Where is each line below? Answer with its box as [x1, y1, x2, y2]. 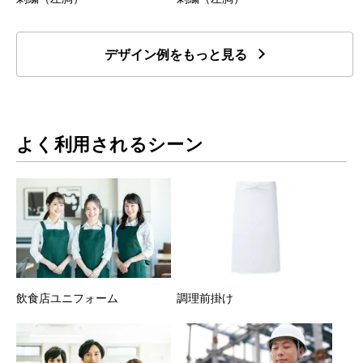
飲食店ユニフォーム [15, 292, 118, 305]
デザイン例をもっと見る [104, 48, 247, 62]
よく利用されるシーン [15, 135, 204, 156]
